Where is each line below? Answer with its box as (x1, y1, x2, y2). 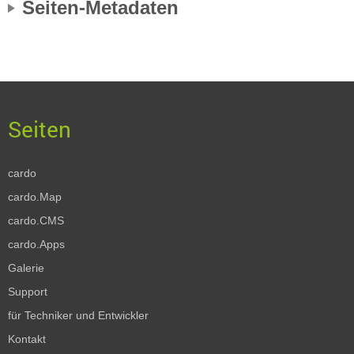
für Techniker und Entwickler (8, 309, 149, 322)
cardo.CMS (8, 214, 64, 227)
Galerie (8, 262, 44, 274)
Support (8, 285, 47, 298)
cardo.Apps (8, 238, 65, 250)
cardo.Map (8, 190, 62, 203)
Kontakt (8, 333, 46, 345)
